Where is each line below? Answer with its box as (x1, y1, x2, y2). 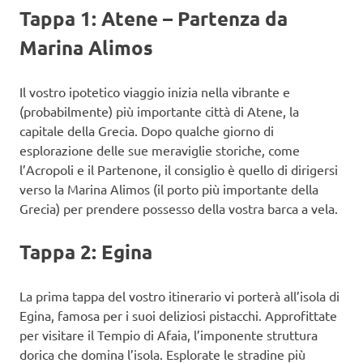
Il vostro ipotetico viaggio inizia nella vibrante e (19, 83, 290, 100)
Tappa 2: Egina (19, 239, 152, 265)
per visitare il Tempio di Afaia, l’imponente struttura (19, 327, 318, 344)
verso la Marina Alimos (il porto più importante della (19, 181, 318, 198)
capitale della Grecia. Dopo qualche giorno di (19, 122, 274, 139)
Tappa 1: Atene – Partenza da (19, 6, 288, 32)
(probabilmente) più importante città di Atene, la (19, 103, 299, 120)
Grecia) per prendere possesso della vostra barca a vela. (19, 200, 338, 217)
